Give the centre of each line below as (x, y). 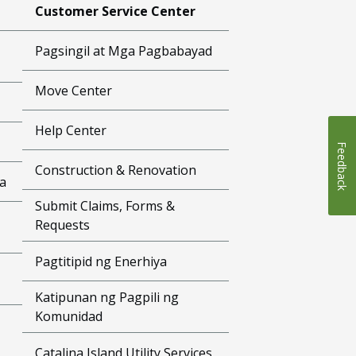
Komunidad (69, 316)
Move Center (74, 90)
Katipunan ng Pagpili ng (107, 297)
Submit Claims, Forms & (105, 206)
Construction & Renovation (116, 170)
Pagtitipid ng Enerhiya (101, 261)
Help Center (71, 130)
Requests (63, 225)
